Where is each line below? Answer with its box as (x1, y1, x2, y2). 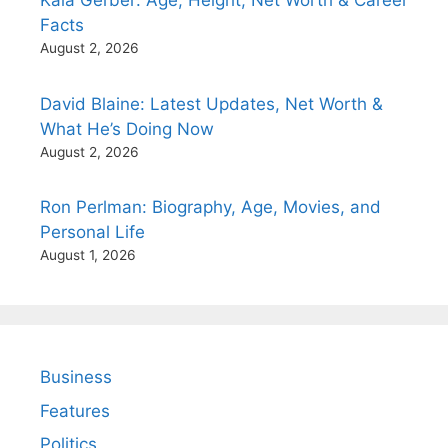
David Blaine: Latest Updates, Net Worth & (40, 93, 383, 114)
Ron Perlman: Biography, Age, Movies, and (40, 197, 381, 217)
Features (40, 400, 110, 421)
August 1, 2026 (40, 247, 136, 263)
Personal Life (40, 222, 145, 242)
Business (40, 367, 112, 387)
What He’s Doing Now (40, 118, 214, 139)
